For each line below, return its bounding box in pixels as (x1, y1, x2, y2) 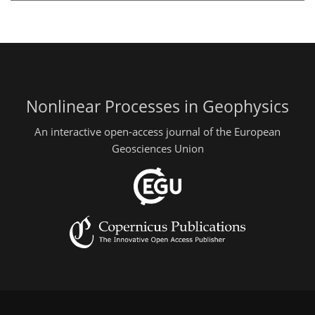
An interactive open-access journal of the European (34, 124, 281, 139)
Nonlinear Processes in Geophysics (26, 96, 289, 118)
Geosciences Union (111, 141, 204, 155)
